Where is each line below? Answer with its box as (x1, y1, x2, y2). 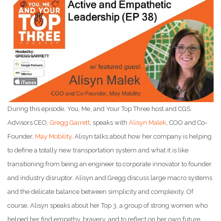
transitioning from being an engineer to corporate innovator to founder (7, 160, 212, 168)
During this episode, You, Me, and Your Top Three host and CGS (7, 105, 190, 113)
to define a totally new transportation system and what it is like (7, 147, 188, 154)
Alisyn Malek (129, 119, 166, 127)
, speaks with (90, 119, 129, 127)
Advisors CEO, (7, 119, 50, 127)
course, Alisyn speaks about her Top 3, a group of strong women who (7, 202, 208, 210)
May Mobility (35, 133, 72, 141)
